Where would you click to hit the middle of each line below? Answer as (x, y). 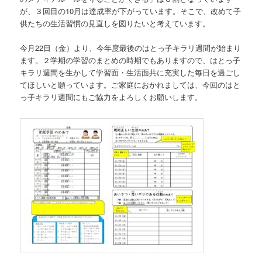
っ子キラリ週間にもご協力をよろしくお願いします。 (111, 96)
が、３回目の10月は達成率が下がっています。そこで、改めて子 (131, 11)
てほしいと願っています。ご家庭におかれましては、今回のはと (130, 84)
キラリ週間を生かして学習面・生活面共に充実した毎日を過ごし (130, 72)
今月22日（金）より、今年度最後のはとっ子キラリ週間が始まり (131, 47)
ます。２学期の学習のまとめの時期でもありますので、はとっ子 (130, 60)
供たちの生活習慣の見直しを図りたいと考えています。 (115, 23)
